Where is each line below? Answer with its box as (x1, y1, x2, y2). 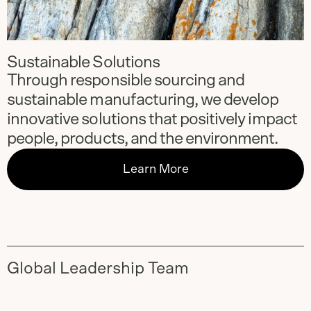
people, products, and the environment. (7, 131, 278, 148)
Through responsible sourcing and (7, 72, 245, 90)
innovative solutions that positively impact (7, 111, 297, 128)
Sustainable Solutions (7, 54, 160, 72)
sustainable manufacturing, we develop (7, 92, 279, 109)
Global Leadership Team (7, 260, 189, 278)
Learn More (122, 163, 189, 176)
